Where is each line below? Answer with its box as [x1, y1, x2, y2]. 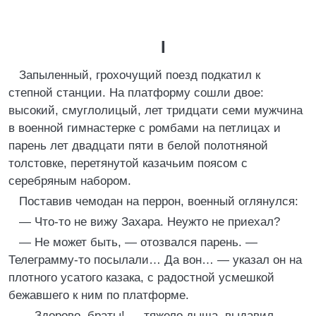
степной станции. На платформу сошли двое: [8, 86, 264, 99]
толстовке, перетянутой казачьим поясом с [8, 157, 248, 170]
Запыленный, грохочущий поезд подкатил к [19, 68, 260, 82]
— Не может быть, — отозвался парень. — [19, 236, 257, 249]
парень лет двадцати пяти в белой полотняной [8, 139, 268, 152]
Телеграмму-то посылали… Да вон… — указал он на [8, 253, 302, 267]
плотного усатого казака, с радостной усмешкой [8, 271, 274, 284]
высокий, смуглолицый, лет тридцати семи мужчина [8, 104, 303, 117]
